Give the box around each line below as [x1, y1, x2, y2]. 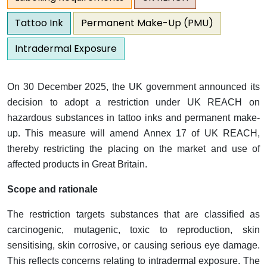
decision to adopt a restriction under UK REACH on [7, 97, 260, 107]
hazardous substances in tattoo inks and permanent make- [7, 113, 260, 123]
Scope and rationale [7, 184, 98, 194]
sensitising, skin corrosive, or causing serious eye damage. [7, 240, 260, 250]
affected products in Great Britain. [7, 159, 147, 169]
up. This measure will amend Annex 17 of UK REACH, [7, 128, 260, 138]
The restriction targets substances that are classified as [7, 209, 260, 219]
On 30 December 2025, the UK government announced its [7, 82, 260, 92]
